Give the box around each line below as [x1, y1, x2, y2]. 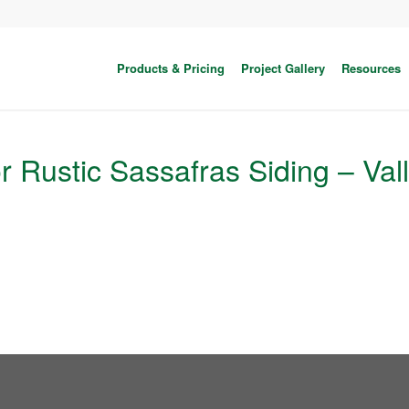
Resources [341, 59, 401, 77]
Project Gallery [240, 59, 325, 77]
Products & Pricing [116, 59, 225, 77]
